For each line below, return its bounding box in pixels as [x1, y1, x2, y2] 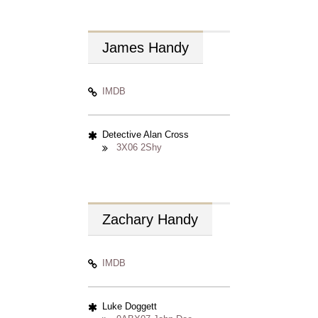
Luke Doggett [102, 301, 157, 312]
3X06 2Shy [116, 142, 162, 153]
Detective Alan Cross [102, 129, 189, 140]
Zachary [102, 212, 158, 227]
